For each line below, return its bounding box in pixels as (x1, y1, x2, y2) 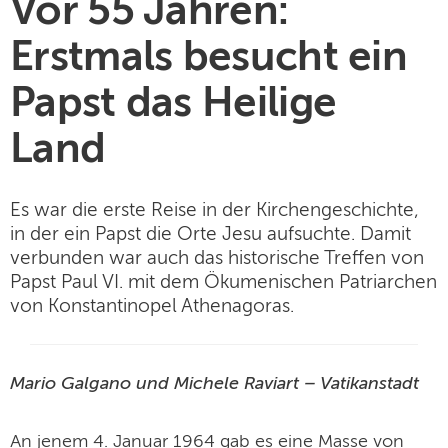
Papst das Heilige (10, 84, 337, 126)
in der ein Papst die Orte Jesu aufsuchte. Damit (10, 225, 411, 244)
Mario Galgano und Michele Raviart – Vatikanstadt (10, 375, 419, 393)
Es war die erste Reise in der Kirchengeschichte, (10, 201, 419, 220)
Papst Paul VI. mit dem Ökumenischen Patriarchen (10, 273, 437, 292)
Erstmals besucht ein (10, 38, 407, 80)
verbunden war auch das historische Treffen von (10, 249, 424, 268)
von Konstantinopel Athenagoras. (10, 297, 294, 316)
